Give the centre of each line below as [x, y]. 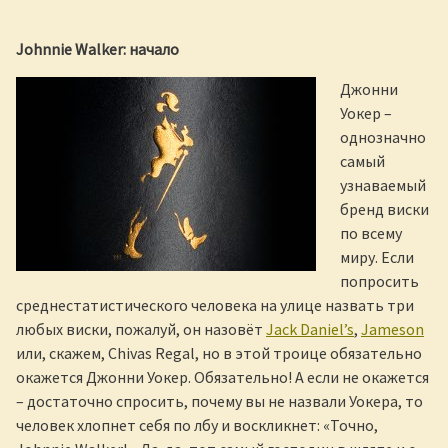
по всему [371, 233]
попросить [379, 281]
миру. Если [377, 257]
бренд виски [384, 209]
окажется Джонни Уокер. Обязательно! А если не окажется [222, 377]
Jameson [392, 329]
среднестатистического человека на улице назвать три [215, 305]
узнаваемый [383, 185]
